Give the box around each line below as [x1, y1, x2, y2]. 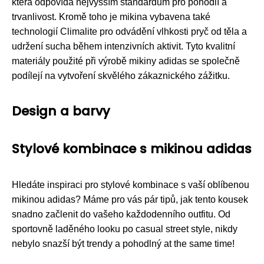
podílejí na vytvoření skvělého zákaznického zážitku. [12, 70, 230, 81]
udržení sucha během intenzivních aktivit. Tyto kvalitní [12, 41, 235, 51]
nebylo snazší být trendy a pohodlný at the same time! [12, 238, 235, 249]
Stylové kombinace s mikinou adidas [12, 139, 252, 158]
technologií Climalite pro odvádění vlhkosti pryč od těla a [12, 26, 247, 37]
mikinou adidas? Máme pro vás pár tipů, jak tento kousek [12, 194, 248, 204]
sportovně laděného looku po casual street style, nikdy [12, 223, 237, 234]
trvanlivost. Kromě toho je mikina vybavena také [12, 11, 210, 22]
